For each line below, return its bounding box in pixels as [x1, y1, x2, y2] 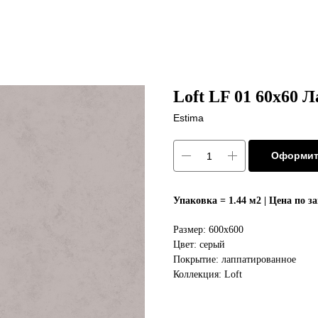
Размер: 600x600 [173, 224, 243, 235]
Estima [173, 112, 204, 124]
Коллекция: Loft [173, 269, 242, 280]
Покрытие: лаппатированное [173, 254, 296, 265]
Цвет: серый [173, 239, 225, 250]
